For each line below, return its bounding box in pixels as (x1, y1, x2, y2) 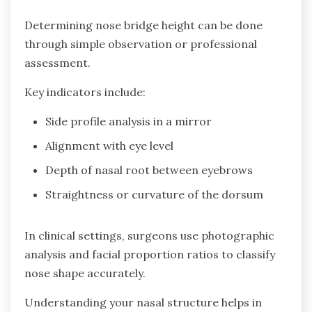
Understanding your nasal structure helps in (24, 295, 262, 309)
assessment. (24, 55, 91, 70)
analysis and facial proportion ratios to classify (24, 247, 275, 261)
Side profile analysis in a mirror (45, 114, 212, 128)
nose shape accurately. (24, 265, 146, 280)
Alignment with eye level (45, 138, 173, 153)
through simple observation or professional (24, 36, 257, 51)
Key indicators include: (24, 84, 146, 99)
